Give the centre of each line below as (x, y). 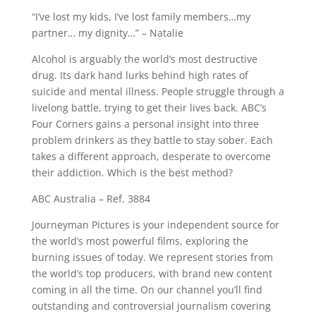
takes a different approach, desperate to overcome (151, 156)
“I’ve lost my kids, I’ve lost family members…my (141, 17)
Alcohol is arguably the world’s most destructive (144, 59)
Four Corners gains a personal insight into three (145, 124)
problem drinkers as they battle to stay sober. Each (152, 140)
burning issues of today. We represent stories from (152, 257)
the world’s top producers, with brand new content (152, 273)
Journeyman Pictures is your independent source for (155, 225)
